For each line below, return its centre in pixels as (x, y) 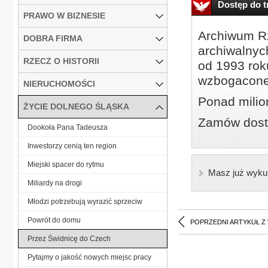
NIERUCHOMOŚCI (59, 83)
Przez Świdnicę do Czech (69, 238)
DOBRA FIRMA (53, 38)
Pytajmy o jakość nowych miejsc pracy (89, 257)
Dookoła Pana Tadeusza (68, 127)
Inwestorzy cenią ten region (72, 146)
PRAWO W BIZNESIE (64, 15)
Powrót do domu (54, 220)
